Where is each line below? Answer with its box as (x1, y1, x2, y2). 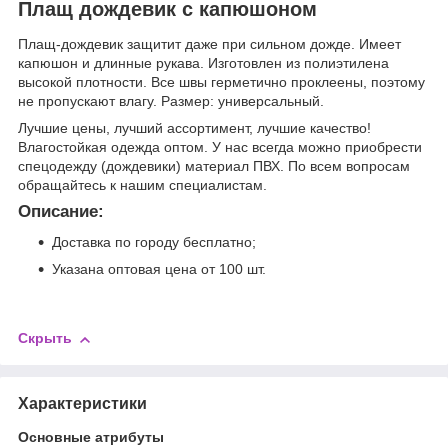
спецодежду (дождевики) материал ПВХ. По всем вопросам (18, 158, 410, 175)
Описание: (18, 202, 104, 222)
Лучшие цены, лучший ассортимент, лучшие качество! (18, 120, 371, 137)
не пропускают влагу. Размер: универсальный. (18, 93, 324, 110)
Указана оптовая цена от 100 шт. (52, 261, 266, 278)
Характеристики (18, 394, 147, 412)
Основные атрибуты (18, 428, 164, 445)
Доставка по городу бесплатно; (52, 234, 256, 251)
